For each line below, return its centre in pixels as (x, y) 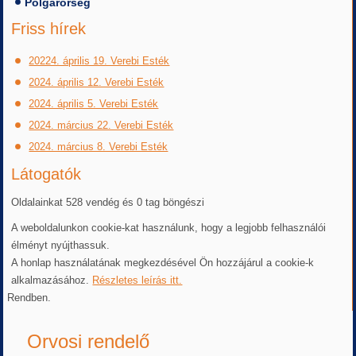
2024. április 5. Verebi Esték (94, 104)
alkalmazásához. (52, 281)
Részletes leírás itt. (137, 281)
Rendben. (29, 298)
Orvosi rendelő (89, 342)
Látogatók (46, 174)
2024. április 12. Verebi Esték (97, 83)
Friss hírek (49, 29)
